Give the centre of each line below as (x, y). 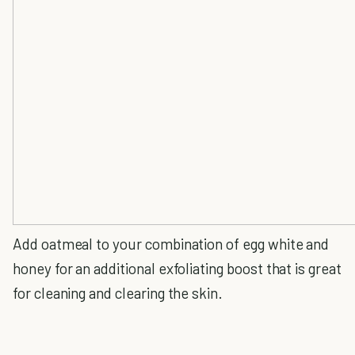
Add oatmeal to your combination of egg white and (171, 244)
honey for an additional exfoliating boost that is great (177, 268)
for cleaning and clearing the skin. (118, 293)
